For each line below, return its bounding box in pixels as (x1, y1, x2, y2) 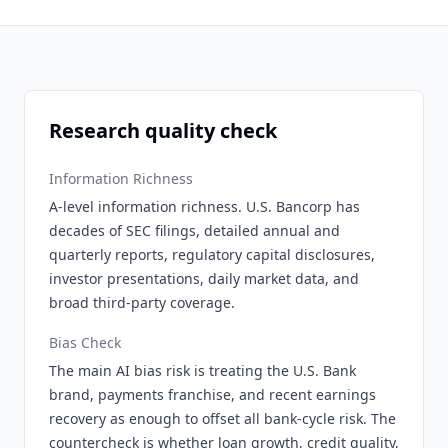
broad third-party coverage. (49, 293, 235, 312)
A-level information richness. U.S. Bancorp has (49, 197, 360, 216)
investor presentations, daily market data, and (49, 269, 359, 288)
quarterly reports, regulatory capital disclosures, (49, 245, 375, 264)
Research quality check (49, 117, 277, 144)
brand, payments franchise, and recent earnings (49, 385, 376, 404)
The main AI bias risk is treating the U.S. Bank (49, 361, 356, 380)
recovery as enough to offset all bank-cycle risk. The (49, 409, 396, 428)
